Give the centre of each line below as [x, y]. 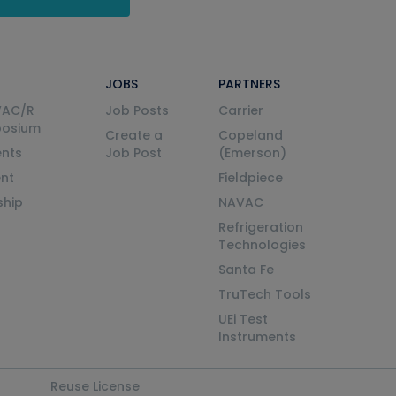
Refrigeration [260, 227]
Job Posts [137, 110]
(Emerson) [252, 153]
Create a [133, 135]
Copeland [250, 135]
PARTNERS [249, 84]
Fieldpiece [250, 178]
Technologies [262, 245]
